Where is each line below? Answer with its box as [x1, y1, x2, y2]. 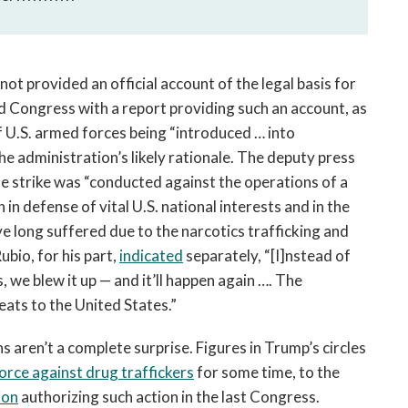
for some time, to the [194, 362, 340, 382]
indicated [119, 246, 183, 265]
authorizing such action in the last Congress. [18, 387, 320, 406]
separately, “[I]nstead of [183, 246, 351, 265]
